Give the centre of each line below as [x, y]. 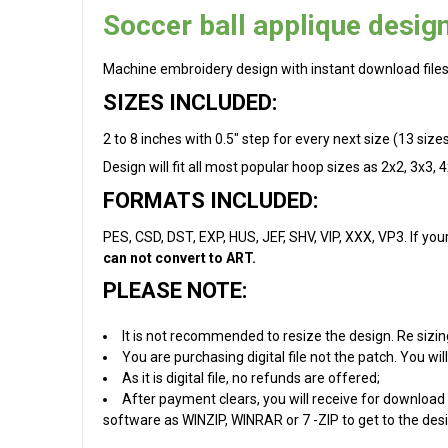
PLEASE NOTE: [175, 290]
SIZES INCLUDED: [190, 102]
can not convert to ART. [179, 257]
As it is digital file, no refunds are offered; [251, 378]
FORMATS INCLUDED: [210, 200]
